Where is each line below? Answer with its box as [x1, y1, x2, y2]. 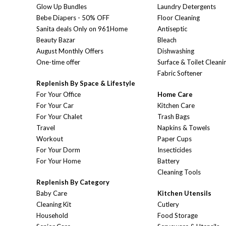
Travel [36, 124, 55, 132]
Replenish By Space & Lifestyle [36, 79, 135, 88]
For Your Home [36, 157, 81, 165]
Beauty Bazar [36, 36, 75, 44]
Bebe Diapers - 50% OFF [36, 14, 109, 22]
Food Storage [157, 211, 198, 220]
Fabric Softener [157, 69, 202, 78]
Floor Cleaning [157, 14, 200, 22]
